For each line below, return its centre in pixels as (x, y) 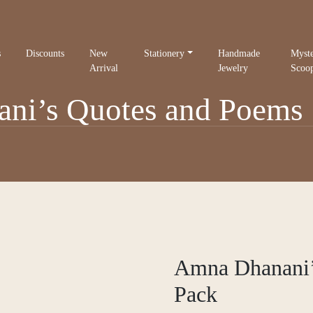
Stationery (165, 53)
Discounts (45, 53)
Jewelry (233, 68)
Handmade (239, 53)
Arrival (103, 68)
